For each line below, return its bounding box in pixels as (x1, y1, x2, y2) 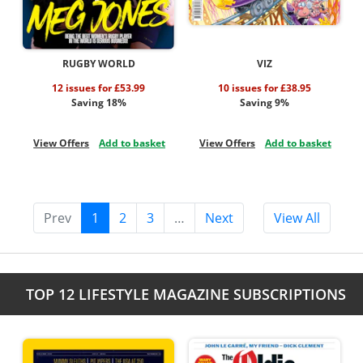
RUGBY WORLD (62, 56, 135, 70)
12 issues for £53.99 (52, 80, 146, 95)
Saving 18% (70, 95, 126, 109)
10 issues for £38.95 (217, 80, 311, 95)
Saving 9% (239, 95, 289, 109)
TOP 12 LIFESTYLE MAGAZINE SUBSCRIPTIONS (25, 284, 346, 305)
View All (273, 209, 320, 228)
